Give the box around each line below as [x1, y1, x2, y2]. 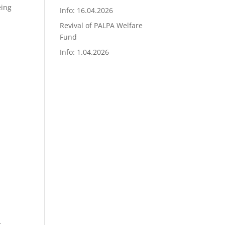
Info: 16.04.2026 [60, 6, 114, 15]
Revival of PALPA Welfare [60, 21, 143, 30]
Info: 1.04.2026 [60, 47, 109, 57]
